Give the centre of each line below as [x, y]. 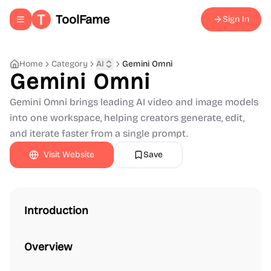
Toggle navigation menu [66, 24]
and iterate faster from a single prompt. [99, 133]
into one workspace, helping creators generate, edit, [127, 118]
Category [70, 64]
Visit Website [69, 155]
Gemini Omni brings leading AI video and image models [134, 102]
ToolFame [83, 19]
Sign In [236, 19]
